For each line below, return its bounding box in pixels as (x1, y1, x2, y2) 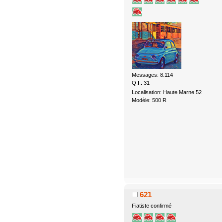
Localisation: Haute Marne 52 (131, 89, 202, 95)
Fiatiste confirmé (131, 202, 171, 209)
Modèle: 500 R (131, 97, 166, 103)
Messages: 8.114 (131, 71, 173, 78)
